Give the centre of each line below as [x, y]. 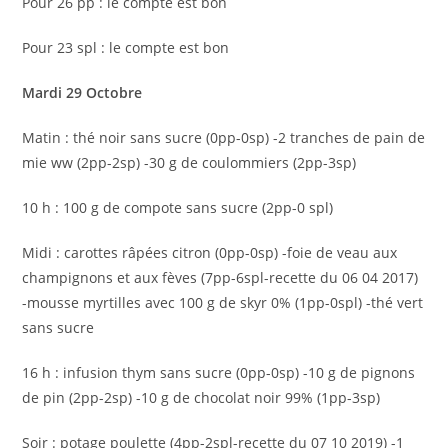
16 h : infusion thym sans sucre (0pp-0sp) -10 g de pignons [219, 372]
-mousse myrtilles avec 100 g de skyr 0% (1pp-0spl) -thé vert [223, 302]
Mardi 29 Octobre [84, 92]
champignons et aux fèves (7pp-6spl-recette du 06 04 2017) [220, 277]
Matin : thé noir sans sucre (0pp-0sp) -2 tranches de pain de [224, 137]
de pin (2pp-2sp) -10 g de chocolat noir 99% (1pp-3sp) [201, 397]
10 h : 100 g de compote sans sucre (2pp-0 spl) [178, 207]
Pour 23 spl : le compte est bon [126, 47]
